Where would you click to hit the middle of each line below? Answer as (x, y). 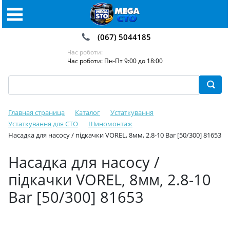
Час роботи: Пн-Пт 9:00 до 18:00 (115, 61)
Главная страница (36, 112)
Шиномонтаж (110, 124)
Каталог (88, 112)
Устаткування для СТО (43, 124)
